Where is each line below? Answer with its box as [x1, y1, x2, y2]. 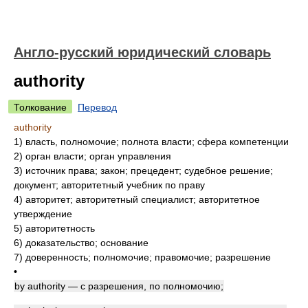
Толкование [14, 102, 67, 113]
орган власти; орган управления [25, 151, 171, 162]
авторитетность [25, 223, 95, 234]
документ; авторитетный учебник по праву [14, 179, 205, 190]
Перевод [78, 102, 117, 113]
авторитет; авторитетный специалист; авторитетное [25, 194, 260, 205]
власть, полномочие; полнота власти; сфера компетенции [25, 136, 289, 147]
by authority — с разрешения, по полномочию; [14, 280, 223, 291]
